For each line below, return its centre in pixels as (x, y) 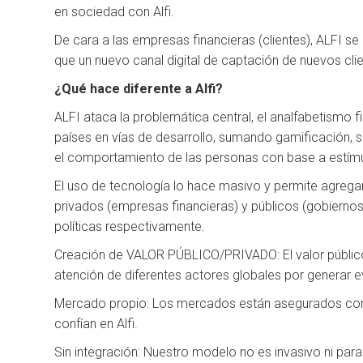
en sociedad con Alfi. (115, 12)
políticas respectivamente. (130, 227)
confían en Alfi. (96, 324)
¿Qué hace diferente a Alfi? (139, 89)
